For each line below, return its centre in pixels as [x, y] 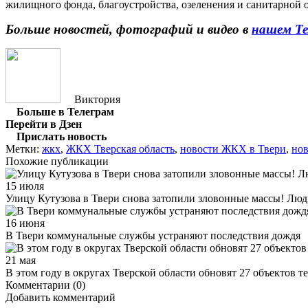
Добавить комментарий [60, 297]
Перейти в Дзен [44, 124]
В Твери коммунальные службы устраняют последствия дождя [153, 235]
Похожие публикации [57, 161]
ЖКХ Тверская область [120, 148]
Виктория [97, 99]
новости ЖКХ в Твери [233, 148]
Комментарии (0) [45, 285]
